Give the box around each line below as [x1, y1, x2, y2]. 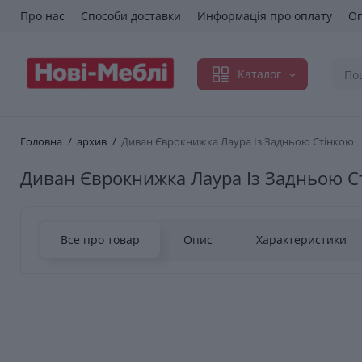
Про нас [20, 8, 65, 23]
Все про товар [61, 232, 140, 248]
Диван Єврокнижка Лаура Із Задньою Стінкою [121, 134, 354, 149]
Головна [20, 134, 62, 149]
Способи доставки [81, 8, 181, 23]
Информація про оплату [197, 8, 332, 23]
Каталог [238, 66, 281, 82]
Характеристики [256, 232, 347, 248]
